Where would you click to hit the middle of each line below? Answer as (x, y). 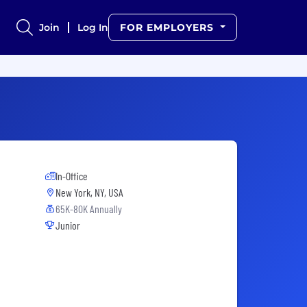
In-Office (72, 176)
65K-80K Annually (89, 209)
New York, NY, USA (89, 192)
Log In (93, 27)
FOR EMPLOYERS (169, 27)
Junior (68, 225)
